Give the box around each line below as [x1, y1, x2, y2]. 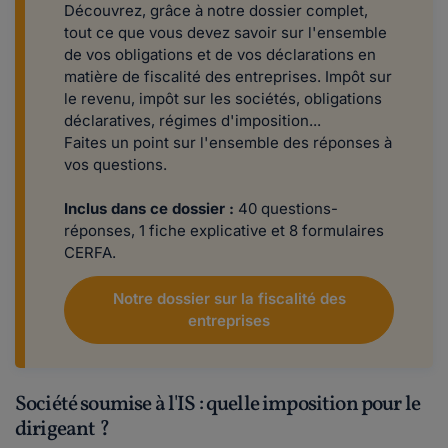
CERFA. [64, 243, 116, 263]
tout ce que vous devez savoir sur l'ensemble [64, 23, 387, 43]
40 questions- [234, 199, 338, 219]
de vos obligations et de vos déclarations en [64, 45, 376, 65]
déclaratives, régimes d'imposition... [64, 111, 321, 131]
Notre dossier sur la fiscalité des [112, 289, 346, 309]
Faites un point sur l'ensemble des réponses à [64, 133, 392, 153]
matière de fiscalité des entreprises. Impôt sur [64, 67, 392, 87]
